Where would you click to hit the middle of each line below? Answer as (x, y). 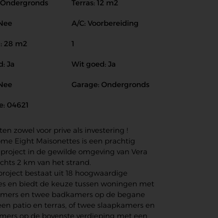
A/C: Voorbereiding (105, 23)
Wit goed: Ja (94, 64)
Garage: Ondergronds (110, 84)
